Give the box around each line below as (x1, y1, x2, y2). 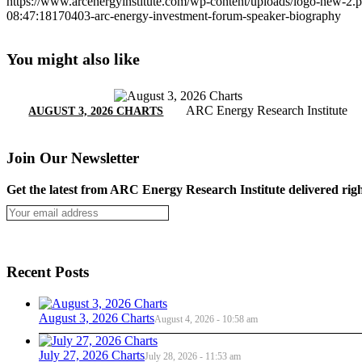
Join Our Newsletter (6, 149, 139, 166)
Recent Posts (6, 263, 89, 281)
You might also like (6, 50, 140, 69)
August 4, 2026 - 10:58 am (154, 314, 258, 326)
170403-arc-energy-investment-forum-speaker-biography (52, 8, 341, 23)
